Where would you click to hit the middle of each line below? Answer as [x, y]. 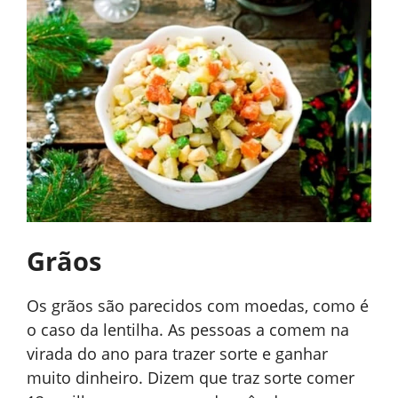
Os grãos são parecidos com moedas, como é [198, 305]
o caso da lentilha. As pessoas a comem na [188, 329]
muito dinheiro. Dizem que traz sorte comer [191, 377]
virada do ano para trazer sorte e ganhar [177, 353]
